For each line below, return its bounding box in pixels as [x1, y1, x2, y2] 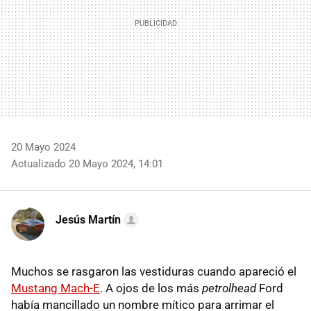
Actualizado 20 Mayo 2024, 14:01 [11, 157, 163, 170]
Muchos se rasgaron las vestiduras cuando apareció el [11, 264, 296, 278]
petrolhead [202, 280, 259, 295]
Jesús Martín [56, 212, 121, 226]
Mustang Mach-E [11, 280, 100, 295]
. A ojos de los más [100, 280, 202, 295]
